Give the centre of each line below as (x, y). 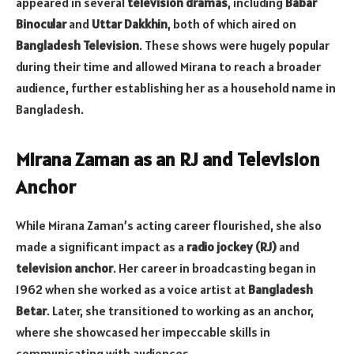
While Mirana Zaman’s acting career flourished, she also (169, 226)
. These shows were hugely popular (234, 45)
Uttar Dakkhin (130, 24)
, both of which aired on (232, 24)
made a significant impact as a (101, 247)
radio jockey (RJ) (232, 247)
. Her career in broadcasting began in (215, 268)
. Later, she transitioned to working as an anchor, (180, 311)
